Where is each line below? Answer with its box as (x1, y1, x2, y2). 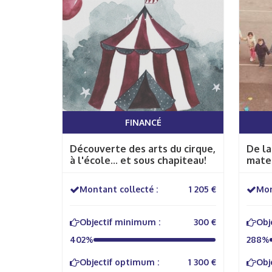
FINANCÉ (124, 117, 161, 127)
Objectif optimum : (80, 257, 159, 267)
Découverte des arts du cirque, (70, 143, 216, 155)
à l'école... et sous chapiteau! (70, 154, 206, 166)
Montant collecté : (80, 184, 158, 194)
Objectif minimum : (80, 217, 160, 227)
